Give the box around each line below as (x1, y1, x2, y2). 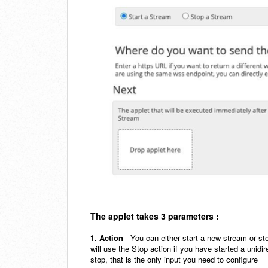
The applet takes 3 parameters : (90, 210, 219, 223)
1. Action (90, 232, 123, 244)
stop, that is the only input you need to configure (90, 254, 260, 266)
